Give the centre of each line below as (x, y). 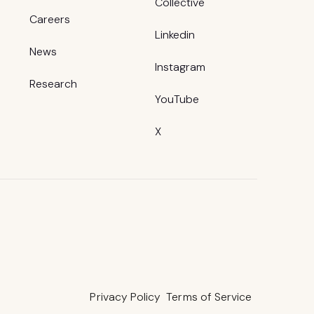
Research (53, 84)
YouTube (177, 100)
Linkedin (175, 35)
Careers (50, 20)
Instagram (180, 67)
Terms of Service (209, 296)
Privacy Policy (125, 296)
